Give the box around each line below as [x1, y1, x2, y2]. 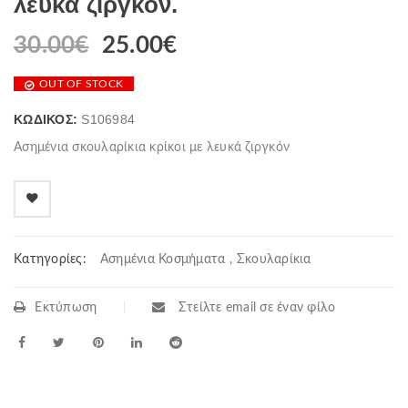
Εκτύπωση [35, 301, 97, 314]
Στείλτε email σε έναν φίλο [174, 301, 336, 314]
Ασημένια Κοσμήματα [99, 253, 226, 266]
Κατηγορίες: [14, 253, 87, 266]
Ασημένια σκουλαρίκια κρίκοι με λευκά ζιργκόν [14, 141, 290, 154]
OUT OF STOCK [39, 78, 123, 89]
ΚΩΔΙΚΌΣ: [14, 112, 82, 127]
